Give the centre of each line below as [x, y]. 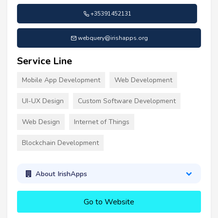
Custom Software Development [127, 101]
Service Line [45, 61]
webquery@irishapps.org [113, 38]
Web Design [41, 122]
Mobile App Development [61, 80]
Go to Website [109, 202]
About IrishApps [61, 173]
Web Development [143, 80]
